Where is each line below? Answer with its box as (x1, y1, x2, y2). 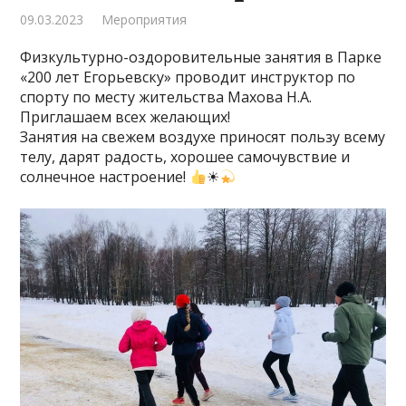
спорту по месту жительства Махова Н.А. (20, 87, 313, 107)
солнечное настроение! (20, 167, 190, 187)
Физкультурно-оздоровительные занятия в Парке (20, 47, 382, 67)
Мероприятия (101, 11, 188, 28)
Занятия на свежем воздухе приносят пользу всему (20, 127, 386, 147)
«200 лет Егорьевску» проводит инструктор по (20, 67, 356, 87)
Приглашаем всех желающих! (20, 107, 231, 127)
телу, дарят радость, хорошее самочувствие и (20, 147, 351, 167)
